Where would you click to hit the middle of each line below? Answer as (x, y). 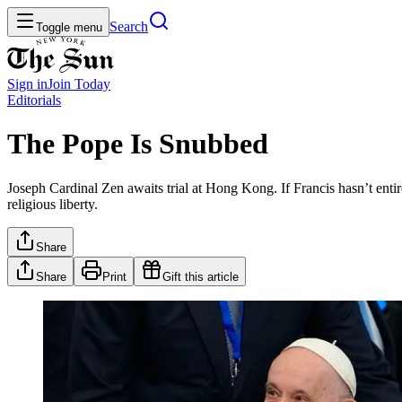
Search (129, 26)
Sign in (27, 84)
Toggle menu (69, 27)
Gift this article (201, 276)
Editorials (34, 100)
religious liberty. (52, 204)
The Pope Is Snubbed (138, 144)
